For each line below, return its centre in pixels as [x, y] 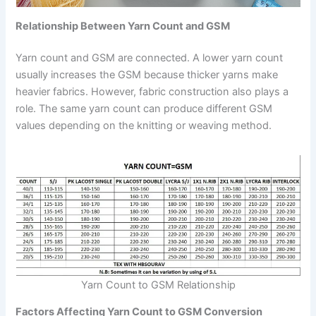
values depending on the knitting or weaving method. [144, 126]
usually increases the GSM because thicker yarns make [147, 75]
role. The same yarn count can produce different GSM [144, 109]
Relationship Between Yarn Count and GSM [123, 26]
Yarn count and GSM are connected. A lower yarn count [150, 58]
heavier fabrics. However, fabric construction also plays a [152, 92]
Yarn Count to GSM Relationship [158, 285]
